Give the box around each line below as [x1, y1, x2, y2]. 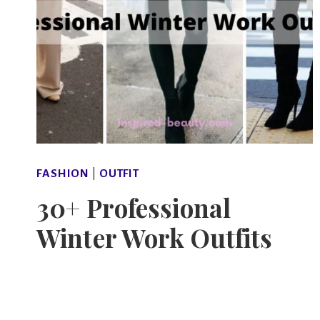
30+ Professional [36, 191, 231, 225]
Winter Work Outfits [36, 221, 273, 255]
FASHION [36, 167, 90, 181]
